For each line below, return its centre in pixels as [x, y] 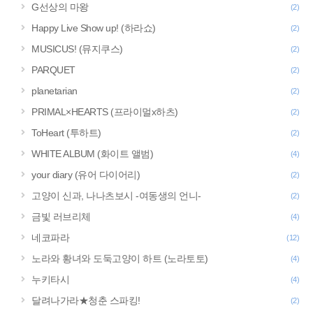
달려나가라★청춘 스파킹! [86, 300]
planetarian [54, 91]
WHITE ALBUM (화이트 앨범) [92, 154]
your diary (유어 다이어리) [86, 175]
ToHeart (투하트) [66, 133]
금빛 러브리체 [61, 217]
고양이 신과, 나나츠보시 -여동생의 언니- [116, 196]
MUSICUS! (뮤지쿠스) [77, 49]
